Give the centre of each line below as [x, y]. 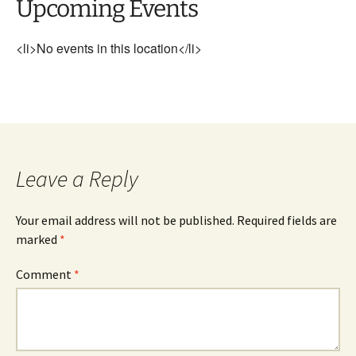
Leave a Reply [77, 179]
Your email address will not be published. [125, 220]
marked [38, 239]
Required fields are [287, 220]
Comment [45, 274]
